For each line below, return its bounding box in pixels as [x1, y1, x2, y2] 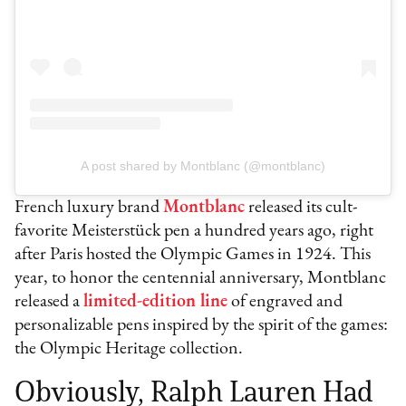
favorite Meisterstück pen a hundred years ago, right [14, 222, 374, 241]
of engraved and [227, 293, 343, 312]
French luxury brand [14, 198, 164, 217]
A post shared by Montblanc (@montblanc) [81, 159, 325, 174]
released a [14, 293, 84, 312]
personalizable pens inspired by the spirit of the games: [14, 316, 389, 335]
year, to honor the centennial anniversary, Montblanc [14, 269, 387, 288]
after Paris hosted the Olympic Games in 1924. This [14, 246, 372, 265]
